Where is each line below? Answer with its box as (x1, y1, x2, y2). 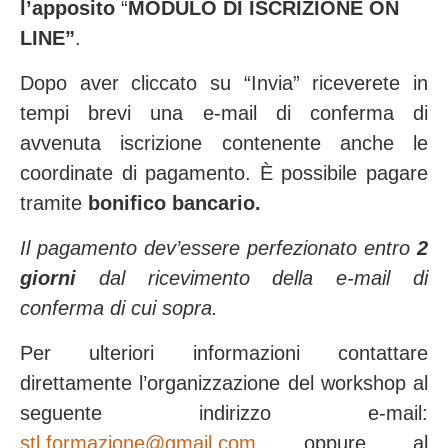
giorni (20, 267, 76, 289)
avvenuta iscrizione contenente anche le (20, 132, 428, 154)
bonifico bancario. (82, 192, 261, 214)
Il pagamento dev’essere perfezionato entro (20, 237, 410, 259)
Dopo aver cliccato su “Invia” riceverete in (20, 72, 428, 94)
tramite (20, 192, 82, 214)
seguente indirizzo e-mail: (20, 402, 428, 424)
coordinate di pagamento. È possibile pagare (20, 162, 428, 184)
